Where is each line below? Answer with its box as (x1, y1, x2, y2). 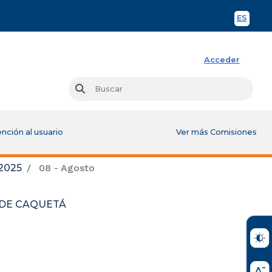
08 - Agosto (36, 161, 95, 174)
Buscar (84, 84, 112, 93)
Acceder (204, 55, 240, 65)
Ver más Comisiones (176, 127, 257, 137)
